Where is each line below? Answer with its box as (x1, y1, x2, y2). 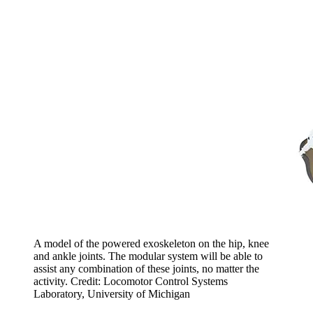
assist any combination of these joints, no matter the (34, 262, 259, 275)
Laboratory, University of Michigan (34, 287, 190, 300)
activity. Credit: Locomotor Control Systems (34, 275, 228, 287)
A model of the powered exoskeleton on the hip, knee (34, 237, 269, 249)
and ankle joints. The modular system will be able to (34, 249, 263, 262)
